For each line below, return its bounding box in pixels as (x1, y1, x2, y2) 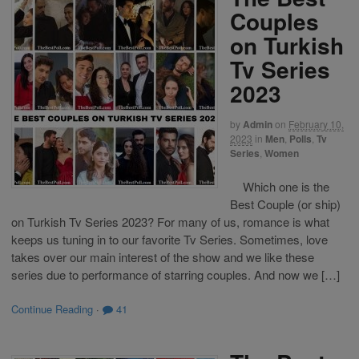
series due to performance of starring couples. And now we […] (11, 266, 340, 283)
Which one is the (230, 178, 329, 195)
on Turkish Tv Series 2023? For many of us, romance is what (11, 213, 329, 230)
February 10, (288, 117, 344, 131)
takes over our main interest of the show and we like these (11, 248, 314, 265)
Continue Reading (11, 301, 93, 317)
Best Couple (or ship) (230, 196, 341, 212)
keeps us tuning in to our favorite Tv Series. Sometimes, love (11, 231, 328, 248)
